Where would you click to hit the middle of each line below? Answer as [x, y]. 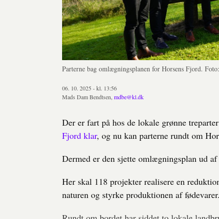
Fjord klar [79, 135]
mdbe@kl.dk [129, 97]
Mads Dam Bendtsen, [88, 97]
